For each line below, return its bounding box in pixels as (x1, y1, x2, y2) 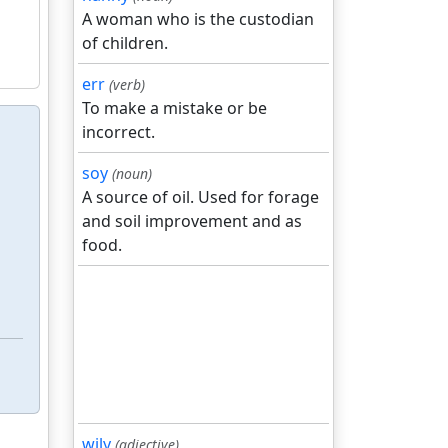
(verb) (109, 75, 145, 94)
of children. (82, 32, 168, 54)
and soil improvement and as (82, 210, 302, 232)
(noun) (112, 164, 152, 183)
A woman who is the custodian (82, 8, 314, 30)
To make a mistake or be (82, 97, 267, 119)
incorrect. (82, 121, 155, 143)
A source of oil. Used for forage (82, 186, 319, 208)
